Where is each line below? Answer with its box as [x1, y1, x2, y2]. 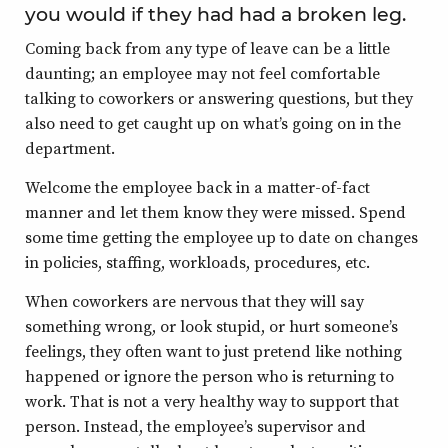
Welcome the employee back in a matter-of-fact [25, 176, 370, 198]
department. [25, 137, 115, 159]
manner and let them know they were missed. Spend [25, 201, 406, 223]
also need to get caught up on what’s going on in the [25, 112, 401, 134]
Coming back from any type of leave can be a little [25, 37, 390, 59]
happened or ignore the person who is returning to [25, 365, 394, 387]
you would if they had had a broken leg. [25, 3, 406, 26]
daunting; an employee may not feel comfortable [25, 62, 380, 84]
